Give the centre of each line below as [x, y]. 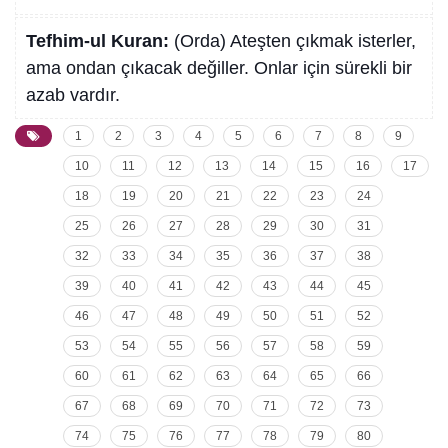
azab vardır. [73, 95]
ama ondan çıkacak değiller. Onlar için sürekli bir [219, 68]
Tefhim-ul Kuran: [100, 41]
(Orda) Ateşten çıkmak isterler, [295, 41]
